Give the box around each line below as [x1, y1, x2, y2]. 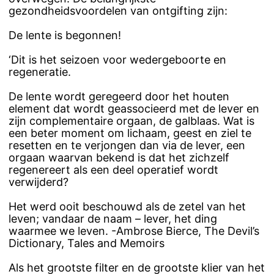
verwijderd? [9, 175, 68, 188]
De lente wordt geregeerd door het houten [9, 89, 229, 103]
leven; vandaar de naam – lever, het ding [9, 212, 217, 225]
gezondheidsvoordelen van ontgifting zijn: [9, 4, 228, 17]
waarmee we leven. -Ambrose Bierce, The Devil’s [9, 224, 259, 237]
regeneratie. [9, 65, 71, 78]
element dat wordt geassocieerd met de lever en [9, 102, 259, 115]
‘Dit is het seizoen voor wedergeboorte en [9, 53, 226, 66]
